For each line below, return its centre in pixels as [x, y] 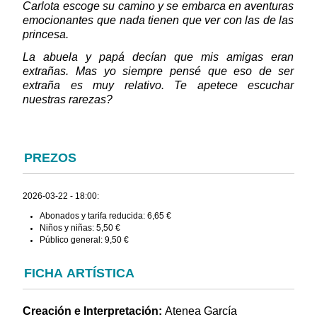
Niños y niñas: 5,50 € [80, 228]
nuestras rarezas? [68, 100]
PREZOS [51, 158]
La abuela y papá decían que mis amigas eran [158, 57]
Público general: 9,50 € [84, 240]
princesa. [46, 35]
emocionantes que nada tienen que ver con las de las [158, 21]
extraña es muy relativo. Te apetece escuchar [158, 86]
